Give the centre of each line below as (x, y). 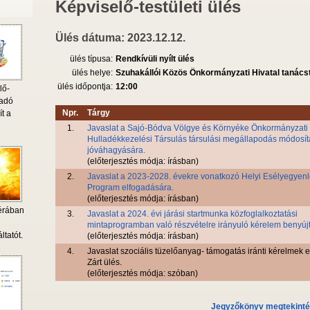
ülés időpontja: (85, 87)
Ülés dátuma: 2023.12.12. (120, 38)
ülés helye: (92, 73)
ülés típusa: (91, 59)
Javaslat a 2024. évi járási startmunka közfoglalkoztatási (192, 214)
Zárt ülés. (104, 263)
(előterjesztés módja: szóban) (143, 274)
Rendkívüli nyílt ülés (155, 59)
